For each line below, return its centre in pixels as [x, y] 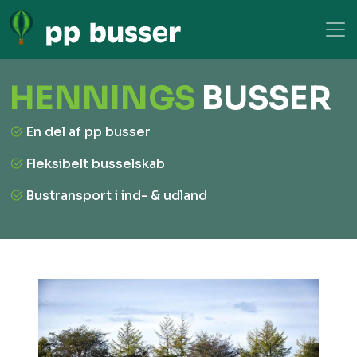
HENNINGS [106, 98]
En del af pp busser [88, 132]
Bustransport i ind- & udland [116, 196]
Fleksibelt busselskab [95, 164]
